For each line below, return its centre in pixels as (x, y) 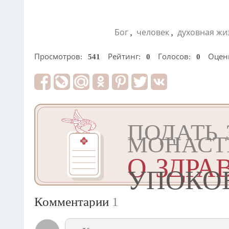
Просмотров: (59, 57)
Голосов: (175, 57)
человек (153, 33)
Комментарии (73, 202)
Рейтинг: (125, 57)
